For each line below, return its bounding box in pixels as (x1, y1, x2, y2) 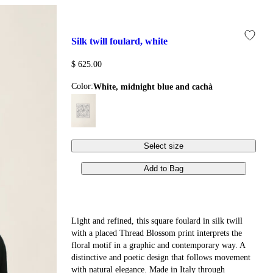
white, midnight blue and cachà (102, 82, 213, 91)
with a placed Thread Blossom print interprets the (71, 228, 243, 238)
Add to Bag (144, 163, 184, 173)
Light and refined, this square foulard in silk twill (71, 216, 243, 225)
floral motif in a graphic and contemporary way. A (71, 240, 246, 250)
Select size (144, 141, 184, 151)
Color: (71, 81, 94, 91)
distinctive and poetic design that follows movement (71, 252, 251, 262)
